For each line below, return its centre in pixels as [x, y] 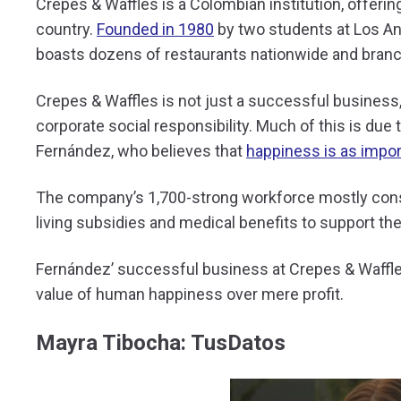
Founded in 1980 [155, 29]
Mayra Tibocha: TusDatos [161, 343]
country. [66, 29]
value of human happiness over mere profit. [192, 294]
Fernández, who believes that [141, 151]
